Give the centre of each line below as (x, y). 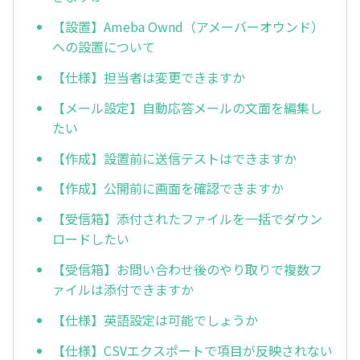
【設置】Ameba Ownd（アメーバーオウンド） (188, 27)
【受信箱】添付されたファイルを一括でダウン (187, 219)
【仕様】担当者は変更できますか (149, 78)
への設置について (104, 47)
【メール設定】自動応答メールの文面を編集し (187, 107)
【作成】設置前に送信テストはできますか (174, 158)
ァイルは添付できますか (123, 289)
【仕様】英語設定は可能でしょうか (155, 319)
